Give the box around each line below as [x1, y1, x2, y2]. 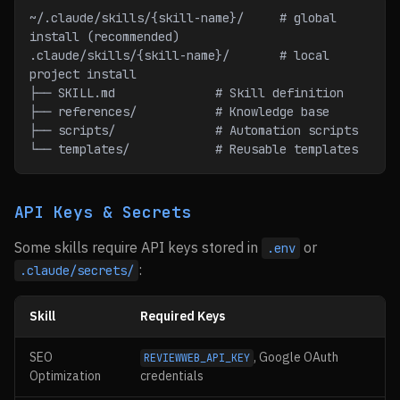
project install [29, 66, 137, 82]
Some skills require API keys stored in [14, 238, 262, 256]
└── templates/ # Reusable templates [29, 141, 358, 157]
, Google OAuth [254, 349, 339, 365]
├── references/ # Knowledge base [29, 104, 329, 120]
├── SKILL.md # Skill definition [29, 85, 344, 101]
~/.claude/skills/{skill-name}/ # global [29, 10, 337, 26]
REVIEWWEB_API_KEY [144, 351, 251, 365]
